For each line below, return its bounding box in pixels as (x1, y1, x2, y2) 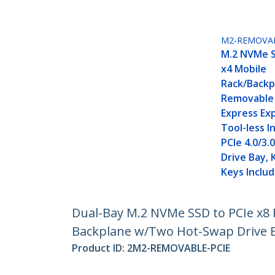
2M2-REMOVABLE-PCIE (127, 241, 230, 255)
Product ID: (72, 241, 127, 255)
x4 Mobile (221, 62, 267, 76)
